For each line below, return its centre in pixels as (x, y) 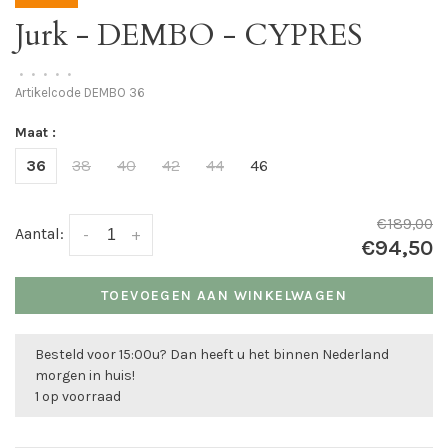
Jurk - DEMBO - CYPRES (188, 36)
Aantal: (39, 234)
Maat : (35, 133)
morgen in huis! (85, 376)
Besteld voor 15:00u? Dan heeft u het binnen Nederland (212, 355)
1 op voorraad (78, 397)
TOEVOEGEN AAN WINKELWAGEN (224, 296)
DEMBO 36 (113, 93)
